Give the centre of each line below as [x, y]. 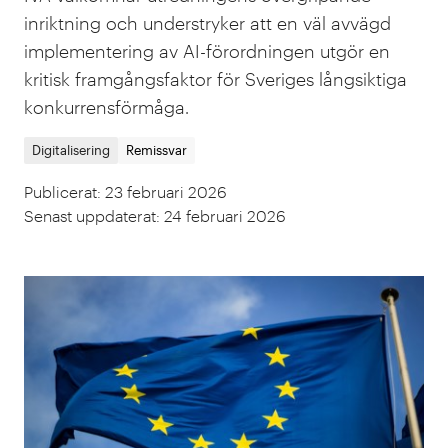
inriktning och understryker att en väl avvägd [207, 23]
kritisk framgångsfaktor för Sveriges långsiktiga [215, 79]
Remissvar [156, 150]
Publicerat [60, 191]
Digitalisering [71, 150]
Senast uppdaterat [90, 215]
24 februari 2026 [225, 215]
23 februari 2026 [166, 191]
